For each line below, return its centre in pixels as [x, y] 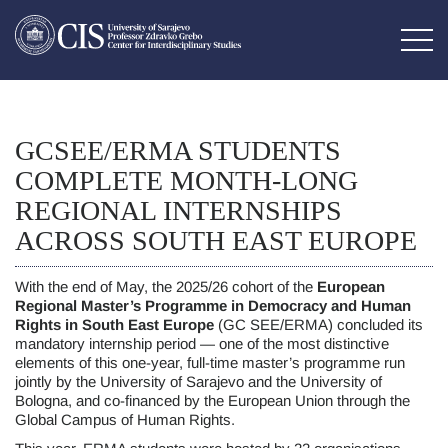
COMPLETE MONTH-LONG [186, 180]
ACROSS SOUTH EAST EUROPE [216, 240]
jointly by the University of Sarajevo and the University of [198, 381]
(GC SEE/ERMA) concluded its [318, 324]
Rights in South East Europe [114, 324]
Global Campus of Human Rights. [125, 419]
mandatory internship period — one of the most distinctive [202, 343]
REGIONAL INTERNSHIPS [178, 210]
